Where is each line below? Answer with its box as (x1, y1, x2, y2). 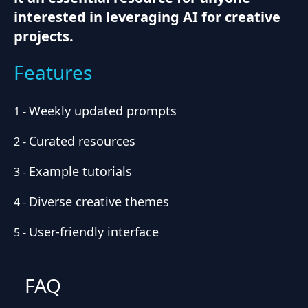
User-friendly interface (29, 223, 159, 240)
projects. (14, 26, 74, 45)
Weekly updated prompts (29, 102, 177, 119)
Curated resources (29, 132, 135, 149)
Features (14, 58, 92, 85)
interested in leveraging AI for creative (14, 7, 280, 26)
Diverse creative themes (29, 192, 169, 210)
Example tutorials (29, 162, 132, 179)
